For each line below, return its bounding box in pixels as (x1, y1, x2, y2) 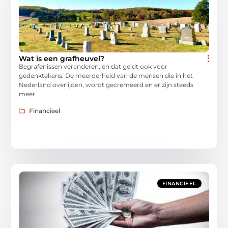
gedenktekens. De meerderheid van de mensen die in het (19, 72, 193, 80)
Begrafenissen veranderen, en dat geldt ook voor (19, 63, 168, 71)
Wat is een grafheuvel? (19, 54, 105, 64)
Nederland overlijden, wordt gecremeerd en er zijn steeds (19, 81, 194, 89)
